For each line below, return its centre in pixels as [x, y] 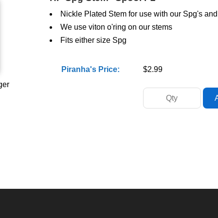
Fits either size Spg [93, 40]
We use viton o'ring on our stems [116, 27]
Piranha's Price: [90, 69]
